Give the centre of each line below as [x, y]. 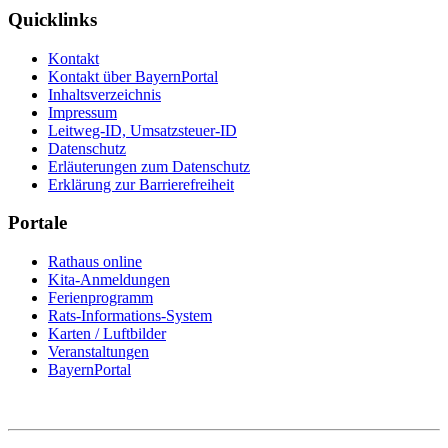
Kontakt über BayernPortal [133, 76]
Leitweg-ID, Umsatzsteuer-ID [142, 130]
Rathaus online [95, 261]
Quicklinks [52, 19]
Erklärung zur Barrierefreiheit [141, 184]
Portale [37, 223]
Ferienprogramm [100, 297]
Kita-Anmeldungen [109, 279]
